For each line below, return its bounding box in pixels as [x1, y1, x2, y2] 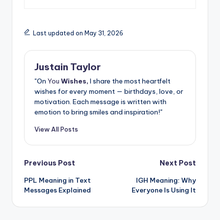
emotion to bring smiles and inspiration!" [34, 108, 163, 117]
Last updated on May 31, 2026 [32, 29, 123, 37]
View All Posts [34, 125, 78, 134]
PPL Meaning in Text [24, 175, 91, 185]
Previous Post [24, 159, 75, 168]
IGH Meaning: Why [136, 175, 196, 185]
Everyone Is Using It [132, 185, 196, 194]
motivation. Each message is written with [34, 97, 166, 107]
